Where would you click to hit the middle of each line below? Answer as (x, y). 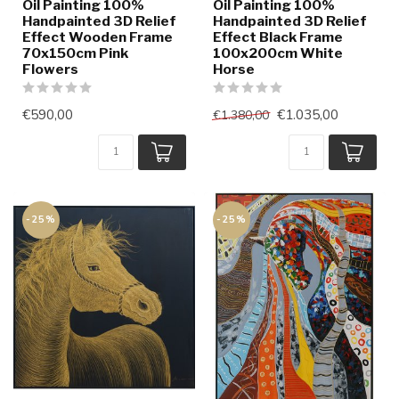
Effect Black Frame (278, 37)
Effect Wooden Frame (98, 37)
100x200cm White (278, 53)
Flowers (50, 69)
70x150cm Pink (75, 53)
